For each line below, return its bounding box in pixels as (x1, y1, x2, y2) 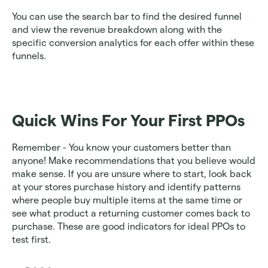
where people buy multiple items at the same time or (12, 195, 242, 206)
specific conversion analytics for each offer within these (12, 38, 254, 48)
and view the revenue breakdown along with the (12, 25, 222, 35)
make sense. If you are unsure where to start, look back (12, 169, 252, 179)
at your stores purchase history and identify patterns (12, 182, 240, 193)
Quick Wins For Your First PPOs (12, 112, 245, 130)
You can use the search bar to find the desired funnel (12, 11, 242, 22)
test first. (12, 234, 51, 245)
